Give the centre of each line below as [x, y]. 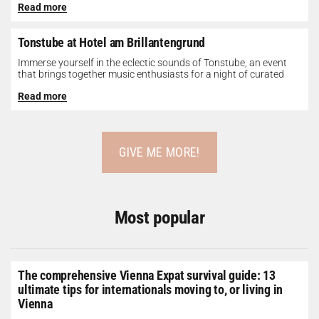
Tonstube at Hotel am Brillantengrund [111, 42]
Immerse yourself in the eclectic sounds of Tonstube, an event [152, 63]
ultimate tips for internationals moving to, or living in [150, 289]
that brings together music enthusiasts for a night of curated [151, 74]
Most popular [159, 218]
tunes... [33, 85]
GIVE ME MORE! [159, 152]
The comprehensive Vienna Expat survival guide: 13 [147, 275]
